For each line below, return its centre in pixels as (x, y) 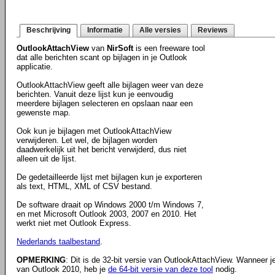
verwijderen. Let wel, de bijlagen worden (87, 140)
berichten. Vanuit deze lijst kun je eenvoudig (95, 94)
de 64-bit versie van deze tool (161, 269)
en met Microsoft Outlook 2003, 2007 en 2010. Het (107, 214)
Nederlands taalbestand (58, 242)
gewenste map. (44, 113)
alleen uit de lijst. (47, 159)
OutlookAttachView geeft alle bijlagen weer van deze (110, 85)
